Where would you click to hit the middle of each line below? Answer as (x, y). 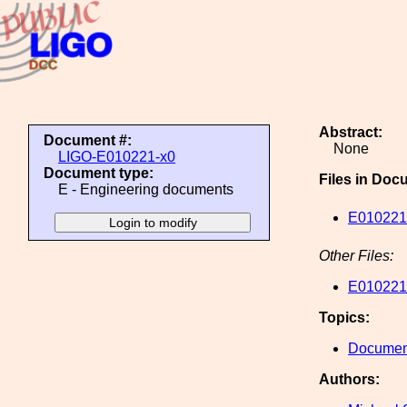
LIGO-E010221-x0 (117, 157)
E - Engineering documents (146, 189)
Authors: (349, 379)
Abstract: (351, 132)
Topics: (344, 318)
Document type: (99, 173)
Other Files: (356, 256)
